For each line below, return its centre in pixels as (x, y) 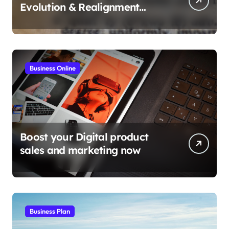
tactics (36, 20)
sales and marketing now (80, 150)
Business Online (53, 68)
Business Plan (50, 211)
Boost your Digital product (84, 136)
